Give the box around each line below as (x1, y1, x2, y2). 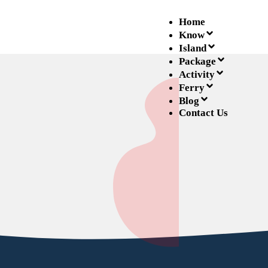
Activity (178, 68, 215, 80)
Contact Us (178, 106, 228, 118)
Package (178, 55, 216, 67)
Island (178, 42, 206, 54)
